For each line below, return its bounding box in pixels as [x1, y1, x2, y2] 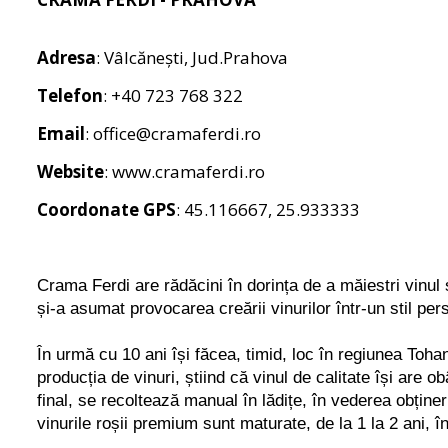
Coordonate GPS [37, 197, 176, 221]
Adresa [37, 45, 96, 69]
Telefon [37, 83, 103, 107]
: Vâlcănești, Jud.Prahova [96, 45, 288, 69]
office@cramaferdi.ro [93, 121, 261, 145]
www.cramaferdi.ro [112, 159, 265, 183]
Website [37, 159, 104, 183]
